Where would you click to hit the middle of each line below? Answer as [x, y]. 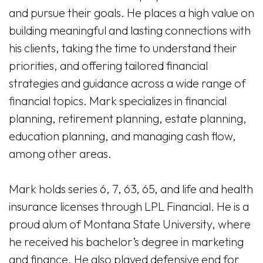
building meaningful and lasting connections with [130, 30]
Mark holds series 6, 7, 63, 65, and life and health [131, 189]
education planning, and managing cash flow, [122, 136]
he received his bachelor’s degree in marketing [126, 242]
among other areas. [60, 154]
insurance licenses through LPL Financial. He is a [129, 206]
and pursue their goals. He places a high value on [131, 13]
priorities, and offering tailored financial [108, 65]
